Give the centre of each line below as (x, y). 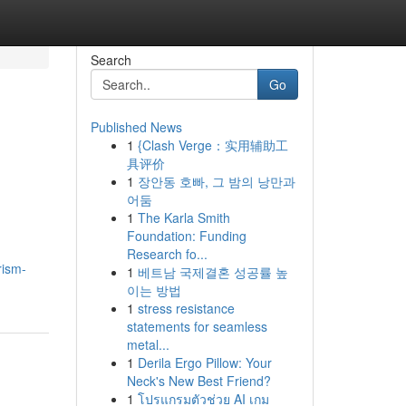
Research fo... (167, 254)
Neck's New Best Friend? (198, 381)
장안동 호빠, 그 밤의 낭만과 (216, 181)
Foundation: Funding (186, 236)
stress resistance (186, 308)
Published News (136, 127)
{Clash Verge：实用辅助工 (213, 145)
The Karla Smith (184, 217)
